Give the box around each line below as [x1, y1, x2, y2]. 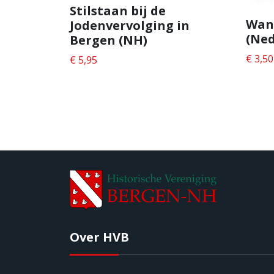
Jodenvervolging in [70, 17, 190, 34]
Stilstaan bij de [70, 2, 166, 19]
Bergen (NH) [70, 31, 147, 48]
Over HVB [70, 228, 130, 245]
